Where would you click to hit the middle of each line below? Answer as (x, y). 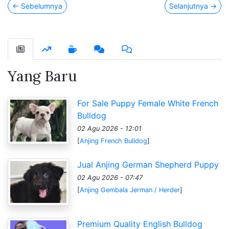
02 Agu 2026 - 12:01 (109, 128)
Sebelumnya (41, 6)
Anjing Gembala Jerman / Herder (130, 190)
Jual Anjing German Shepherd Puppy (148, 164)
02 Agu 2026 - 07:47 (110, 177)
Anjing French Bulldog (113, 141)
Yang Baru (42, 76)
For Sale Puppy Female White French (148, 103)
